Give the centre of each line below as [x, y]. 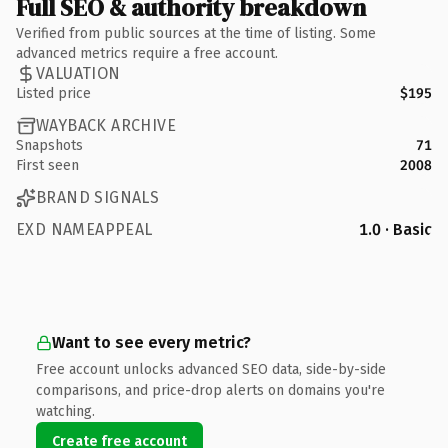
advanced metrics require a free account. [147, 53]
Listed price [53, 93]
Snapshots [49, 145]
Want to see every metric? [151, 342]
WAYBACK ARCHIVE [106, 125]
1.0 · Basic [395, 229]
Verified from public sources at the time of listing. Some [196, 33]
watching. [65, 411]
